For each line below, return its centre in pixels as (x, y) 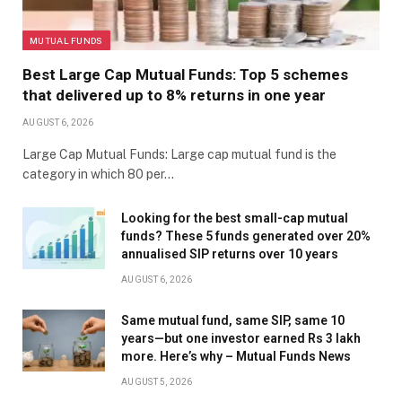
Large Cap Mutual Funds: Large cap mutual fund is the (179, 154)
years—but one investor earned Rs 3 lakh (241, 338)
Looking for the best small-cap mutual (235, 218)
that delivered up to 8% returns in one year (174, 95)
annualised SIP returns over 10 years (230, 253)
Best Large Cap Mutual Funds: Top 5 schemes (185, 74)
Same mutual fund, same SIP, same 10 (233, 320)
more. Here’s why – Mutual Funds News (236, 356)
